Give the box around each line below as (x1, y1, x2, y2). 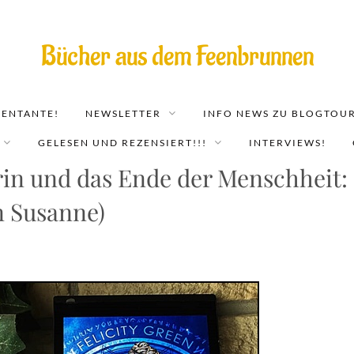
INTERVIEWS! (249, 137, 326, 149)
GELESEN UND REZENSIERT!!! (38, 137, 207, 149)
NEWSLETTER (85, 107, 161, 119)
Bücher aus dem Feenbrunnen (40, 39, 314, 74)
